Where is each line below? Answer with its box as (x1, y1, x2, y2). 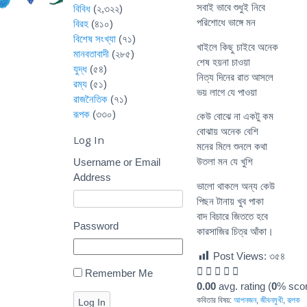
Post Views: (213, 249, 267, 262)
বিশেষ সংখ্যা (73, 33, 116, 45)
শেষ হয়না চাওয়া (197, 56, 250, 68)
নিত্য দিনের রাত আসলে (197, 71, 273, 83)
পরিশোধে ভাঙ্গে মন (197, 16, 256, 28)
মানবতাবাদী (73, 48, 109, 60)
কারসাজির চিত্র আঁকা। (197, 225, 273, 238)
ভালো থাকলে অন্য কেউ (197, 180, 275, 193)
